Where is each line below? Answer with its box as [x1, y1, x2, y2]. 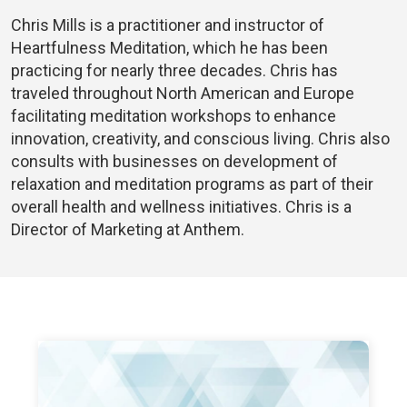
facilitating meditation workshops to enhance [11, 106, 336, 126]
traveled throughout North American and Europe [11, 84, 354, 104]
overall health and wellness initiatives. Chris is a [11, 197, 352, 217]
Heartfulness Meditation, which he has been [11, 38, 328, 58]
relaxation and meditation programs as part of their [11, 174, 373, 194]
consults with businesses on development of [11, 152, 338, 172]
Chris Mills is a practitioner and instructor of [11, 15, 324, 35]
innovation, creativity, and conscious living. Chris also [11, 129, 390, 149]
